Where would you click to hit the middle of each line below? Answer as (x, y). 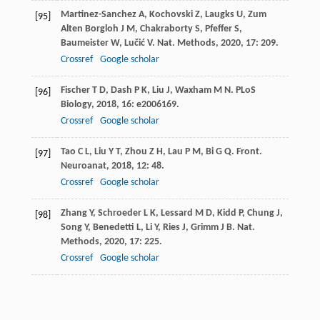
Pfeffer (218, 29)
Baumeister (84, 44)
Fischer (75, 91)
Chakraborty (166, 29)
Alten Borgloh (89, 29)
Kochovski (171, 15)
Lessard (176, 214)
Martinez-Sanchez (98, 15)
